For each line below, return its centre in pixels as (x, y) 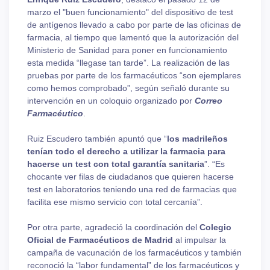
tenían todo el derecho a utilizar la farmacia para (126, 152)
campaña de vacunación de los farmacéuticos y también (134, 253)
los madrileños (197, 139)
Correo (209, 101)
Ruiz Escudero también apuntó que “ (97, 139)
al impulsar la (199, 240)
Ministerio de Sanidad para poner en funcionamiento (127, 50)
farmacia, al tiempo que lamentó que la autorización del (133, 38)
